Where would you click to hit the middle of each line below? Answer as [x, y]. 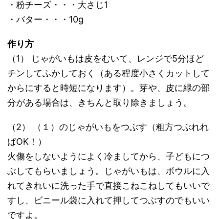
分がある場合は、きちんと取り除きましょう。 [100, 102]
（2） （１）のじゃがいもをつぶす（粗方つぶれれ [108, 127]
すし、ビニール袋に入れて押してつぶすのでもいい [109, 200]
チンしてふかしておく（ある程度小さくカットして [109, 73]
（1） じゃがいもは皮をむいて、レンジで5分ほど [106, 58]
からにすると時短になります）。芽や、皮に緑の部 [109, 88]
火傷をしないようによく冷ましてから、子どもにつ [109, 156]
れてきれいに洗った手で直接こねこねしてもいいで [109, 186]
